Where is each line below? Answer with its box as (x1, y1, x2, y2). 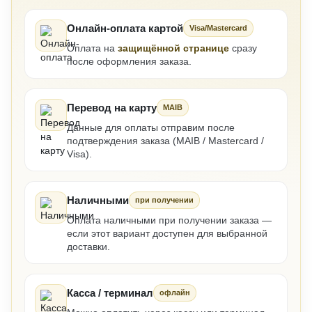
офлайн (159, 288, 190, 297)
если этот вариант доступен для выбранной (67, 228, 267, 239)
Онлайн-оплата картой (67, 22, 183, 34)
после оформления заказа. (67, 56, 192, 67)
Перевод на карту (67, 101, 157, 114)
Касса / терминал (67, 286, 153, 299)
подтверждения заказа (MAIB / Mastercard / (67, 135, 264, 146)
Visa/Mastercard (189, 23, 247, 32)
